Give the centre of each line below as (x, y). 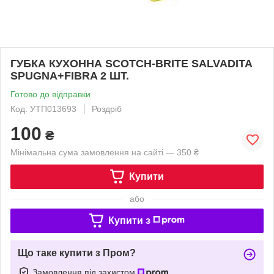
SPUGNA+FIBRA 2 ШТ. (70, 76)
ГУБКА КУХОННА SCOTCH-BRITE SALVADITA (131, 63)
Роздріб (107, 109)
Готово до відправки (50, 94)
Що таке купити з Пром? (77, 253)
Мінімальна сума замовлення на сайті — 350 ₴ (105, 152)
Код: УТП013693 (43, 109)
